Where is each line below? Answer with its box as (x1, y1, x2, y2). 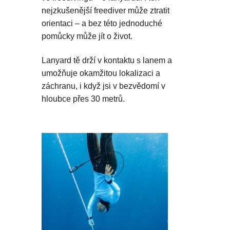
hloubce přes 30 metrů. (42, 94, 125, 104)
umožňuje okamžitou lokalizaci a (42, 69, 160, 78)
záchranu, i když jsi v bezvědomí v (42, 82, 165, 91)
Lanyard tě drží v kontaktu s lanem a (42, 56, 172, 65)
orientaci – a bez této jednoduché (42, 19, 162, 28)
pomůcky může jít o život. (42, 32, 132, 41)
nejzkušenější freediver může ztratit (42, 6, 169, 15)
